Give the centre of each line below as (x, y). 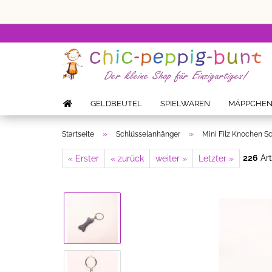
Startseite (78, 134)
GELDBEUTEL (116, 104)
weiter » (171, 158)
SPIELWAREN (185, 104)
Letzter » (216, 158)
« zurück (127, 158)
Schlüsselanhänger (148, 134)
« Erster (83, 158)
